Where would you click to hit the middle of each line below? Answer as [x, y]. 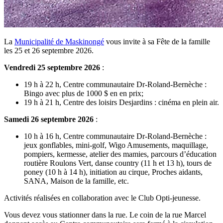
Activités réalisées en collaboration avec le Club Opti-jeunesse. [102, 198]
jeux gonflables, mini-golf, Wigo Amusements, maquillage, [116, 145]
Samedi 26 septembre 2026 [49, 119]
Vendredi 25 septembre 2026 [52, 68]
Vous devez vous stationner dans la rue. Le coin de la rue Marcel [105, 215]
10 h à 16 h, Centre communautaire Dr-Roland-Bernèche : [115, 136]
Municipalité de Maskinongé [59, 42]
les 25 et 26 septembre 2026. [49, 51]
